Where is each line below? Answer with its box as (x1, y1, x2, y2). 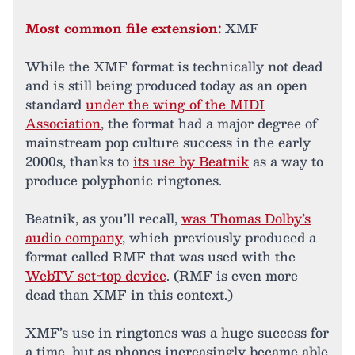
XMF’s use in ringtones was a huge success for (25, 321, 329, 343)
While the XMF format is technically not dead (25, 55, 323, 77)
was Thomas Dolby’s (181, 207, 311, 229)
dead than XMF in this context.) (25, 283, 233, 305)
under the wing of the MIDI (86, 93, 265, 115)
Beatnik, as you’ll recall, (25, 207, 181, 229)
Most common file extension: (25, 17, 221, 39)
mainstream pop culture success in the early (25, 131, 311, 153)
